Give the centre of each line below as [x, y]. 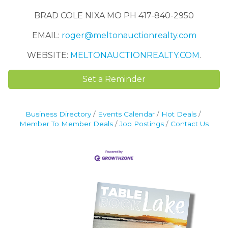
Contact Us [190, 124]
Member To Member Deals [66, 124]
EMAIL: [47, 36]
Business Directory [58, 114]
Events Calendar [126, 114]
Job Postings [142, 124]
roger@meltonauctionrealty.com [129, 36]
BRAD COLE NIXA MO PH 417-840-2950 [114, 16]
